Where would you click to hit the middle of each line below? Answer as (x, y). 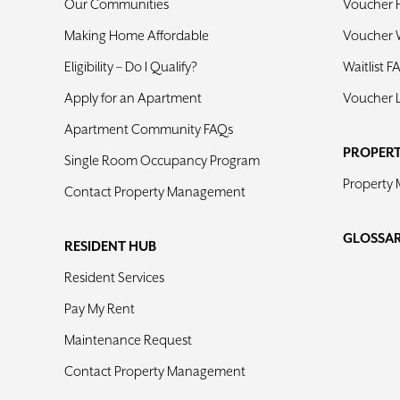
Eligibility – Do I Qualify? (130, 67)
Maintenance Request (128, 340)
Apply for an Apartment (133, 98)
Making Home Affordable (136, 36)
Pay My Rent (99, 309)
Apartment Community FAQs (148, 129)
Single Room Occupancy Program (162, 161)
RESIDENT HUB (110, 246)
